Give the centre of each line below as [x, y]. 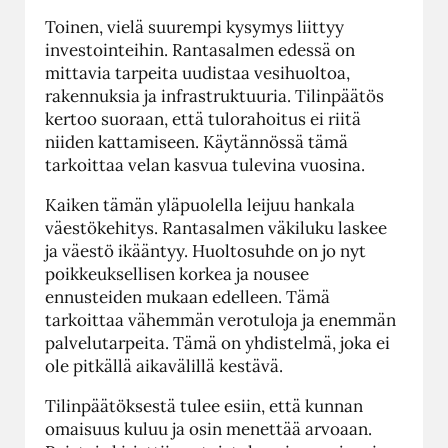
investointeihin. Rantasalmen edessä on [200, 49]
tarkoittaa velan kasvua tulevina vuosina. [205, 164]
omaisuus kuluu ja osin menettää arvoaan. [208, 428]
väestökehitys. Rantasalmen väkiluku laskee [216, 227]
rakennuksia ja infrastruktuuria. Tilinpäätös [214, 95]
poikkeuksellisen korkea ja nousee [177, 273]
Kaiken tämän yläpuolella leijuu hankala [200, 204]
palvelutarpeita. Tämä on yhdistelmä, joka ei [217, 342]
